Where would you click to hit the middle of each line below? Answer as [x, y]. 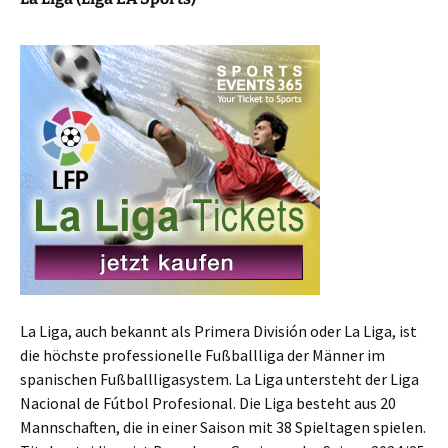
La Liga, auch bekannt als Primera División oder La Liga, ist [218, 331]
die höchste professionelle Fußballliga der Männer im [202, 355]
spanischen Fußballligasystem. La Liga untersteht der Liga [219, 379]
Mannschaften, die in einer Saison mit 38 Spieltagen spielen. [223, 427]
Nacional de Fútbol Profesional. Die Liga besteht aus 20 [208, 403]
